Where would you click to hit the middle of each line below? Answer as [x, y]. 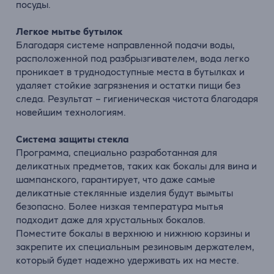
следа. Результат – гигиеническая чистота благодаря [137, 99]
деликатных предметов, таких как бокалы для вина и [136, 166]
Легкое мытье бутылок [69, 31]
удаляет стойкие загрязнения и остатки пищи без [128, 85]
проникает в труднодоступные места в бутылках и [130, 72]
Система [37, 139]
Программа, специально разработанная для [117, 153]
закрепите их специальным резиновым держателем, [135, 247]
